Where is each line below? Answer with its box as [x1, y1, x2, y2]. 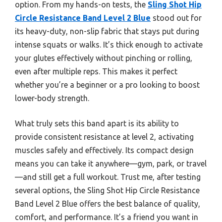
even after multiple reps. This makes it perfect [15, 67, 177, 76]
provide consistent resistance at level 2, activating [15, 132, 194, 142]
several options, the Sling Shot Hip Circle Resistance [15, 186, 200, 195]
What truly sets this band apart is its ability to [15, 119, 179, 128]
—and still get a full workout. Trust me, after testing [15, 172, 201, 182]
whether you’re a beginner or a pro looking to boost [15, 80, 200, 90]
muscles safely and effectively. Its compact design [15, 146, 194, 155]
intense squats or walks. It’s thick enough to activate [15, 40, 203, 50]
